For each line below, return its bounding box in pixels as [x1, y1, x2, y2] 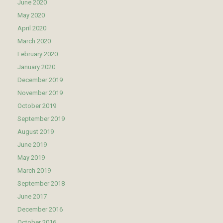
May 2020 [17, 11, 45, 19]
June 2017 [17, 192, 47, 200]
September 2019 [17, 114, 65, 122]
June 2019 [17, 140, 47, 148]
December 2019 [17, 76, 63, 84]
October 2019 [17, 102, 56, 110]
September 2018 [17, 179, 65, 187]
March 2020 [17, 37, 51, 45]
